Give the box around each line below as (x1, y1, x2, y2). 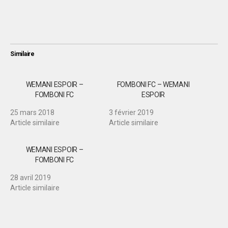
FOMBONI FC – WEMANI (117, 80, 190, 89)
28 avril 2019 (10, 174, 51, 182)
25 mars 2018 (10, 108, 54, 117)
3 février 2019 (109, 108, 154, 117)
